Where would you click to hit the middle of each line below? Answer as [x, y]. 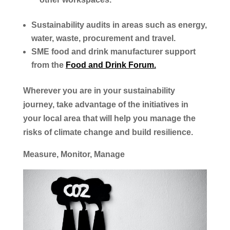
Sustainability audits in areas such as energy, [119, 25]
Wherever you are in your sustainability [99, 90]
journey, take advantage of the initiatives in [106, 104]
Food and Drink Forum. [111, 65]
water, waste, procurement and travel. [103, 38]
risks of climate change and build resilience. [109, 132]
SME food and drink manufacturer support [113, 51]
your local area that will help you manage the [109, 118]
